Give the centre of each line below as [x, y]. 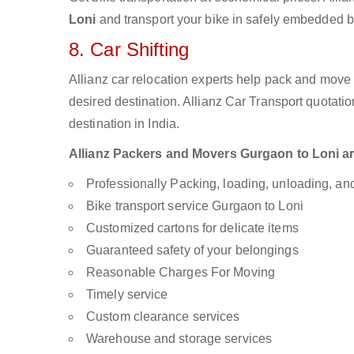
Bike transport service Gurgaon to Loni [195, 206]
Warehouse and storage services [179, 339]
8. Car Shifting [129, 49]
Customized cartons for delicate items [192, 228]
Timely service [127, 294]
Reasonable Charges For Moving [181, 272]
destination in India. [124, 124]
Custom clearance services [163, 316]
